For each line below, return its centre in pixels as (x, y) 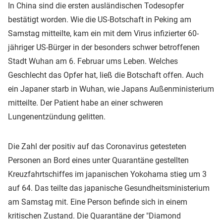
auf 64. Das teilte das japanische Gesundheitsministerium (109, 188)
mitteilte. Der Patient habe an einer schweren (85, 103)
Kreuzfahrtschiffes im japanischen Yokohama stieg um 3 (107, 174)
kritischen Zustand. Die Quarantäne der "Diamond (94, 216)
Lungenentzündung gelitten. (57, 116)
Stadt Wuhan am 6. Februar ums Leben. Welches (93, 61)
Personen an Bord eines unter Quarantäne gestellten (98, 160)
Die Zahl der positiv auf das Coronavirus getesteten (97, 146)
